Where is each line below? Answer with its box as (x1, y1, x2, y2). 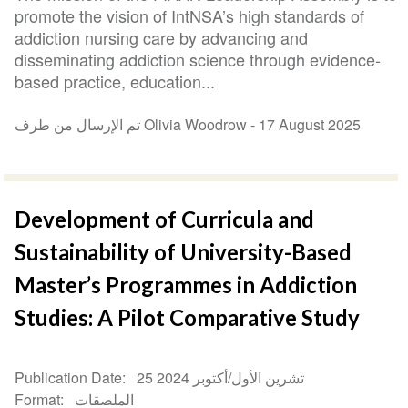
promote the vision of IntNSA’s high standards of (15, 4, 365, 28)
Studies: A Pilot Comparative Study (15, 304, 361, 331)
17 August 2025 (259, 114, 362, 136)
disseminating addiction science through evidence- (15, 47, 382, 72)
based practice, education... (15, 69, 216, 94)
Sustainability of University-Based (15, 239, 352, 266)
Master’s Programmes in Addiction (15, 271, 358, 299)
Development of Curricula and (15, 206, 315, 233)
